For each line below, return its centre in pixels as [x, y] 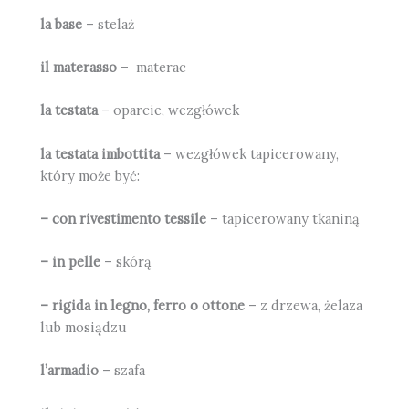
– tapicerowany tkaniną [283, 219]
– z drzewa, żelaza [304, 305]
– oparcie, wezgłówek [169, 110]
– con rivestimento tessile [124, 219]
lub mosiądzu [84, 327]
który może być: [90, 175]
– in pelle [71, 262]
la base [62, 24]
